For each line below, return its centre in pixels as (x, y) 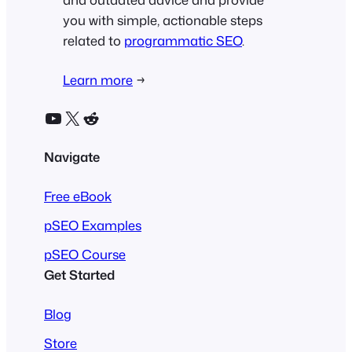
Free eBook (78, 196)
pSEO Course (85, 254)
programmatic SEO (183, 40)
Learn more (98, 79)
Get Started (79, 274)
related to (93, 40)
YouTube (48, 117)
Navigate (72, 156)
